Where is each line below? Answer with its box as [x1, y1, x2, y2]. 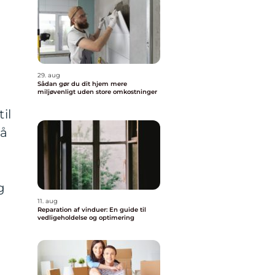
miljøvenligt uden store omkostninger [37, 88, 157, 96]
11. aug [37, 197, 58, 205]
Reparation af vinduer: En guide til [37, 206, 146, 214]
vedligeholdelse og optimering [37, 214, 134, 222]
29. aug [37, 71, 60, 79]
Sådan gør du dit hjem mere [37, 80, 127, 88]
